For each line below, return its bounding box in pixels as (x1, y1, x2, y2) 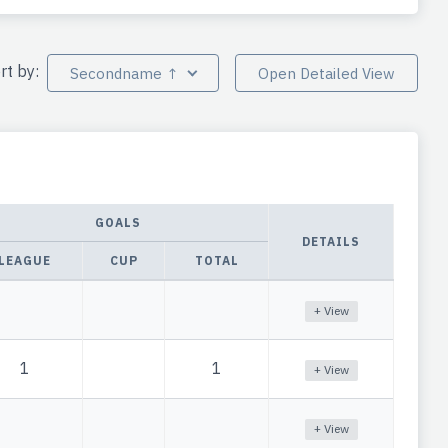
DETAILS (302, 234, 360, 250)
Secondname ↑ (70, 63, 178, 83)
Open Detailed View (258, 63, 395, 83)
